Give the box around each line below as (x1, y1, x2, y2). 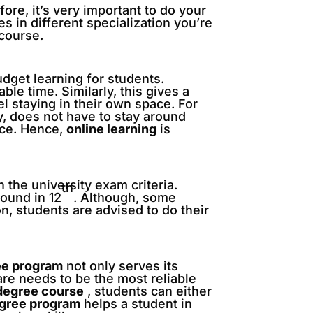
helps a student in (80, 296, 193, 311)
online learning (66, 122, 157, 136)
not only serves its (63, 259, 179, 273)
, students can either (84, 284, 212, 298)
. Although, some (73, 190, 177, 205)
